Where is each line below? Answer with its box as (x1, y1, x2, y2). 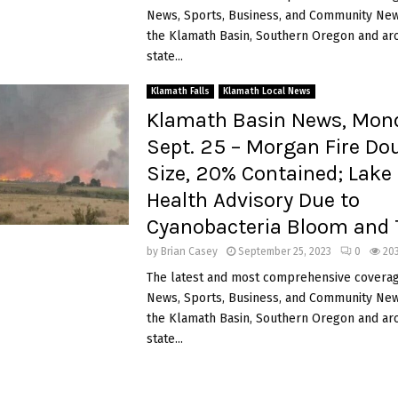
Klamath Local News (222, 85, 311, 97)
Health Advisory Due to (146, 187, 360, 212)
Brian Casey (160, 244, 218, 258)
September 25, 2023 (237, 244, 331, 258)
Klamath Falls (150, 85, 210, 97)
